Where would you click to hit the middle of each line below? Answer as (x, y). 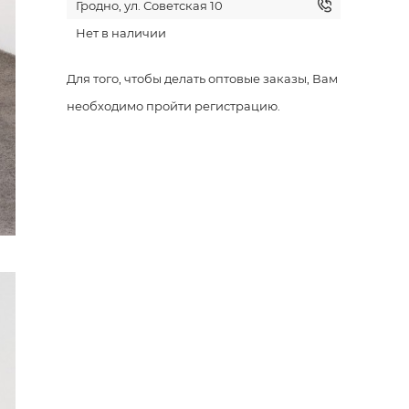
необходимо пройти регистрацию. (173, 106)
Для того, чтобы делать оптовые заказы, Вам (202, 79)
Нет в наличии (121, 33)
